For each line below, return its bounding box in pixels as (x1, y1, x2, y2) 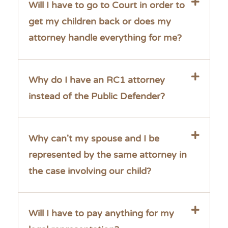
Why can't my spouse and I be (28, 133, 159, 144)
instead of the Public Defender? (28, 91, 165, 102)
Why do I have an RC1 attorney (28, 75, 165, 85)
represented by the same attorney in (28, 150, 187, 160)
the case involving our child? (28, 166, 151, 177)
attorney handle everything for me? (28, 33, 182, 43)
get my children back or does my (28, 16, 171, 27)
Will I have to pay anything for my (28, 208, 174, 219)
